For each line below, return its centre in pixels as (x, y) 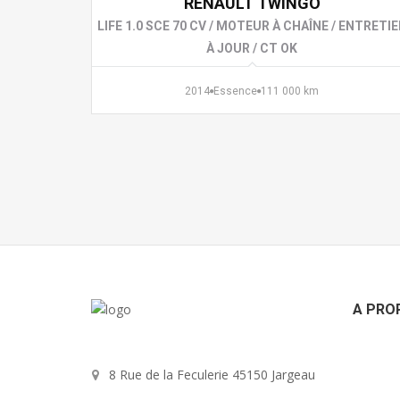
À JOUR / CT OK (252, 48)
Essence (235, 91)
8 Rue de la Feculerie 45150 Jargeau (212, 375)
